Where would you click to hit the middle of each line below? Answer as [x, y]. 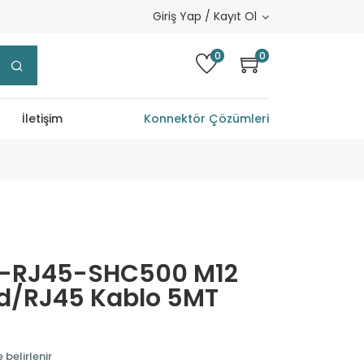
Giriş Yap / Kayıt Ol [205, 16]
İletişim [42, 118]
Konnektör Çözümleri [206, 119]
